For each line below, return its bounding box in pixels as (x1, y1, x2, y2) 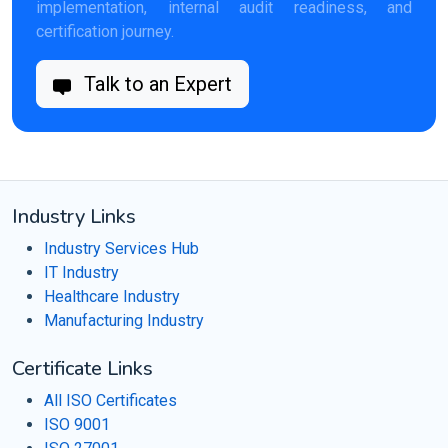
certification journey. (36, 22, 174, 41)
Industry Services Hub (44, 239, 199, 258)
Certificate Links (12, 355, 153, 382)
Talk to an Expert (79, 72, 232, 96)
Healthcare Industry (44, 287, 180, 306)
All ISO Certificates (44, 391, 177, 410)
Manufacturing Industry (44, 311, 204, 330)
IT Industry (44, 263, 119, 282)
